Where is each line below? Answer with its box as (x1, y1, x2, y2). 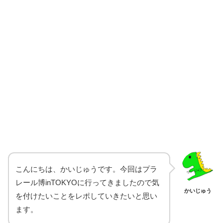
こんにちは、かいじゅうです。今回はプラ (15, 165, 157, 173)
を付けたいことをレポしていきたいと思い (15, 192, 157, 200)
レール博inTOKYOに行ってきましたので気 (15, 178, 159, 187)
